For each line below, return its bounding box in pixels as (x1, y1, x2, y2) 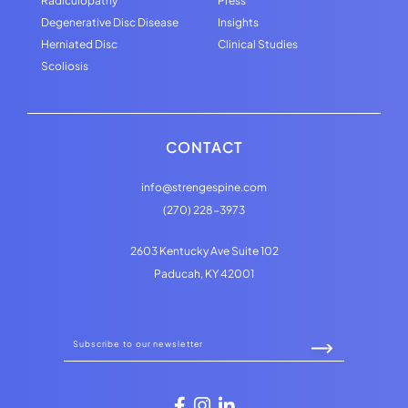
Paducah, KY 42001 (154, 266, 254, 280)
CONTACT (165, 137, 243, 157)
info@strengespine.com (141, 179, 267, 194)
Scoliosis (41, 58, 88, 73)
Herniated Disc (41, 36, 117, 51)
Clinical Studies (218, 36, 298, 51)
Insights (218, 15, 259, 29)
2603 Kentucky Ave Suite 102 (129, 243, 279, 258)
